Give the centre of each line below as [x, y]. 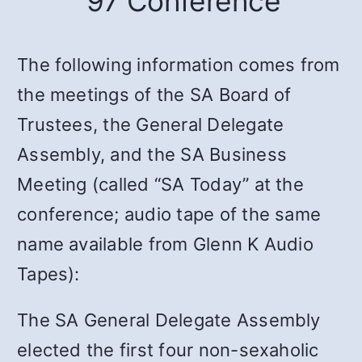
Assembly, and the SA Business [152, 154]
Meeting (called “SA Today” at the [160, 184]
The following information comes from [179, 64]
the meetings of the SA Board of [154, 94]
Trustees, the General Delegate [151, 124]
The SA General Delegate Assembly [169, 320]
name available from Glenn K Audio [165, 244]
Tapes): [48, 274]
